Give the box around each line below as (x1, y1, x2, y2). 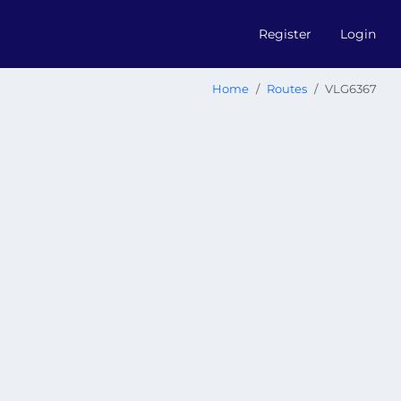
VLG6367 (325, 82, 377, 96)
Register (259, 25, 311, 42)
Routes (267, 82, 307, 96)
